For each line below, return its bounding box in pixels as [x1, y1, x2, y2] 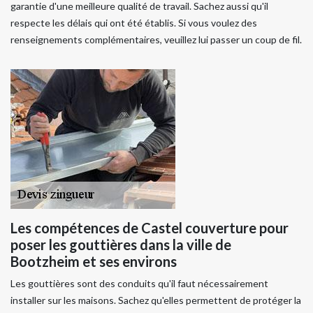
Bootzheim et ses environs [10, 252, 177, 270]
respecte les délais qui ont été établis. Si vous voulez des [10, 16, 257, 29]
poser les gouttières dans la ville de [10, 235, 231, 253]
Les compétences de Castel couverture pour [10, 219, 289, 236]
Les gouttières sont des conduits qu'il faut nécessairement [10, 277, 268, 289]
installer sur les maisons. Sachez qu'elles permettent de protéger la [10, 293, 301, 306]
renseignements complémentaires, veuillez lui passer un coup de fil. [10, 33, 302, 45]
